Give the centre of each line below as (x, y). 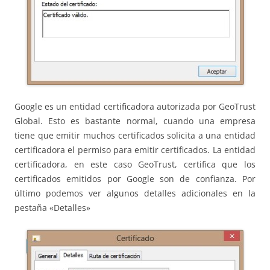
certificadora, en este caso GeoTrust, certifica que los (135, 164)
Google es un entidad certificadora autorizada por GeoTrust (135, 106)
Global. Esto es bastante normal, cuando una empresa (135, 121)
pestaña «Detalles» (52, 207)
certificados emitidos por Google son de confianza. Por (135, 178)
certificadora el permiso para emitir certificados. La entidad (135, 149)
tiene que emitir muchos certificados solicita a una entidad (135, 135)
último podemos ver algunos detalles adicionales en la (135, 193)
